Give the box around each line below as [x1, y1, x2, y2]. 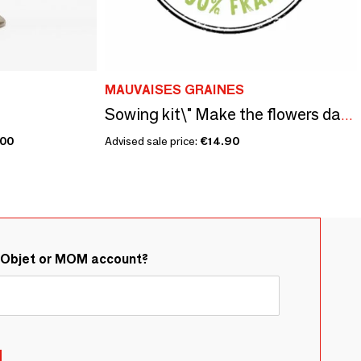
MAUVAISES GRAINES [104, 81, 244, 98]
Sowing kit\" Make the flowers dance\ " [340, 107, 353, 123]
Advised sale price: [104, 133, 200, 148]
